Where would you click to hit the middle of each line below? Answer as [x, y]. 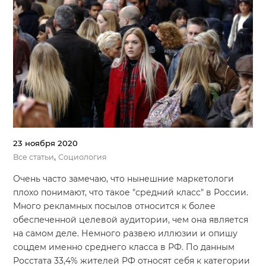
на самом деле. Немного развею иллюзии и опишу [126, 233]
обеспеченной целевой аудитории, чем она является [131, 219]
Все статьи [34, 157]
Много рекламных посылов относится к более [115, 206]
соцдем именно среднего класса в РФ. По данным [124, 247]
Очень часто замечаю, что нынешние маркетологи [124, 178]
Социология [83, 157]
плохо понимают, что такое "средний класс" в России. [131, 192]
